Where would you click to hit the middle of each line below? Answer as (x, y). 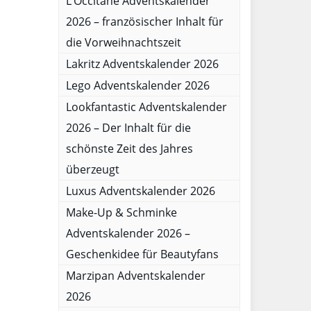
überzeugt (92, 169)
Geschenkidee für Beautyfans (142, 254)
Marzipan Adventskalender (135, 276)
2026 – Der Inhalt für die (128, 128)
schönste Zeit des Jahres (129, 149)
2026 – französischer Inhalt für (144, 22)
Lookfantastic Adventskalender (146, 107)
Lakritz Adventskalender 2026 (142, 64)
